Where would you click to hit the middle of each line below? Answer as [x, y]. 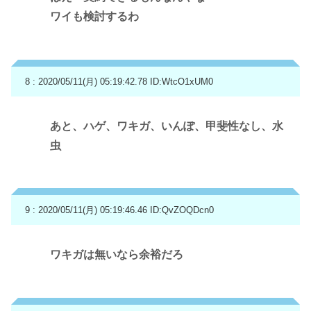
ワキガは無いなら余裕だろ [117, 255]
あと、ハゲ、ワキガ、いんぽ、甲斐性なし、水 [167, 126]
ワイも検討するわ [94, 17]
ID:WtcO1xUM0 [182, 82]
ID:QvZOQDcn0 [182, 210]
